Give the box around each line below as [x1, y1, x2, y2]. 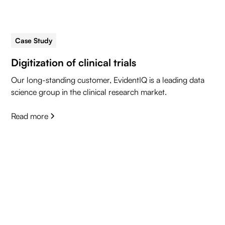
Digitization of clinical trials [11, 56, 137, 69]
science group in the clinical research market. [11, 87, 167, 97]
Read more [11, 111, 49, 122]
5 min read [64, 36, 100, 45]
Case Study [15, 36, 53, 45]
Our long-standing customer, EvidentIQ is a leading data [11, 75, 205, 85]
